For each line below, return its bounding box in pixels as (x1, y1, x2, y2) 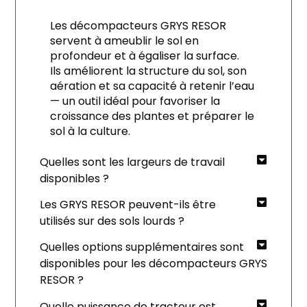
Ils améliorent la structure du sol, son (49, 63, 247, 79)
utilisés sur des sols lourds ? (39, 212, 184, 229)
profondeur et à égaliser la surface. (49, 48, 239, 64)
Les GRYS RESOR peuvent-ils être (39, 196, 216, 212)
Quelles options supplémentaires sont (39, 239, 244, 256)
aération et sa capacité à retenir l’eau (49, 78, 254, 95)
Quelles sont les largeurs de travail (39, 153, 225, 170)
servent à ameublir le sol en (49, 33, 199, 49)
